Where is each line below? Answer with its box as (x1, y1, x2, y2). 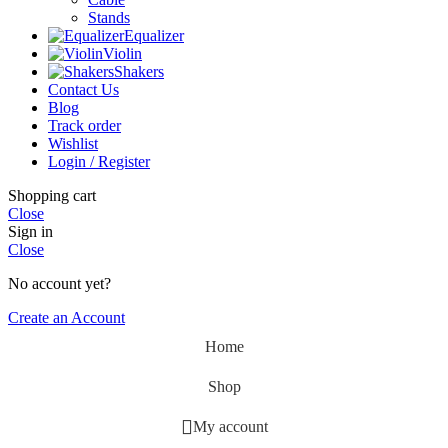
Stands (88, 9, 130, 27)
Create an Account (8, 309, 125, 327)
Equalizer (124, 27, 184, 45)
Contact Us (48, 81, 119, 99)
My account (192, 418, 268, 436)
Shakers (114, 63, 164, 81)
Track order (48, 117, 121, 135)
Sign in (8, 223, 53, 241)
